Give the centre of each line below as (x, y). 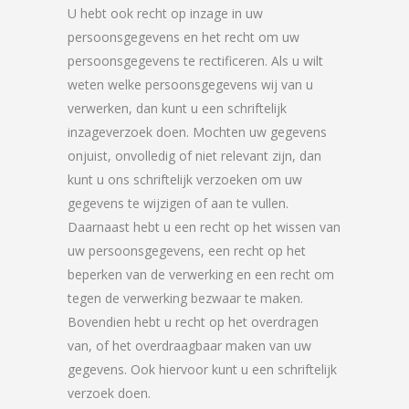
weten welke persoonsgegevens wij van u (190, 84)
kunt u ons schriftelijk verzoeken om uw (185, 179)
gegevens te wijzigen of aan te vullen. (178, 203)
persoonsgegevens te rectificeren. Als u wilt (195, 61)
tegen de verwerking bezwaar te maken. (185, 298)
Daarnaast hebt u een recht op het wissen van (204, 227)
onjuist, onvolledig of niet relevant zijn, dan (194, 156)
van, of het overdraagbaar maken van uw (189, 346)
